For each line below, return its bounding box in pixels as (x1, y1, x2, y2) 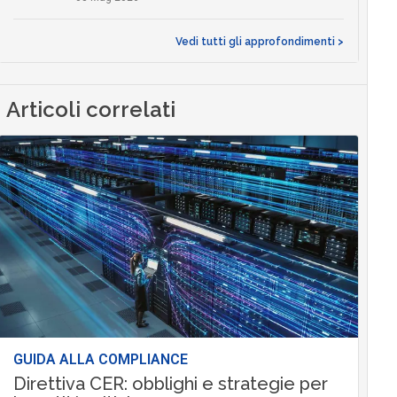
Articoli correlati (6, 97, 176, 123)
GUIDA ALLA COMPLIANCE (12, 351, 188, 369)
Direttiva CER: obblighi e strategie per (12, 373, 328, 395)
